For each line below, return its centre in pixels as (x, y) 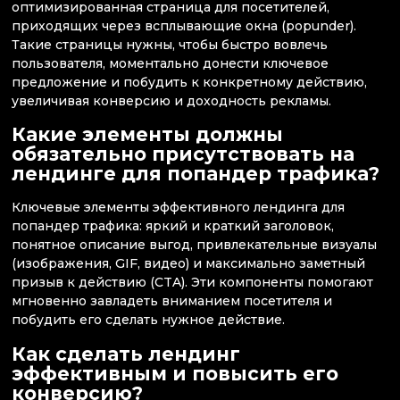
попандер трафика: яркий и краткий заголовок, (173, 226)
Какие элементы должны (147, 134)
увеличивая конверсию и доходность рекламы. (171, 100)
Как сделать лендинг (126, 354)
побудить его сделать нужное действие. (148, 320)
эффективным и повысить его (175, 373)
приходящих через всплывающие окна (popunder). (184, 25)
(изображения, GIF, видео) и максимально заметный (188, 264)
